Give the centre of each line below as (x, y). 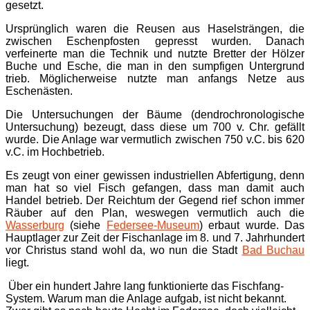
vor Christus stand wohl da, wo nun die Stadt (124, 250)
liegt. (17, 262)
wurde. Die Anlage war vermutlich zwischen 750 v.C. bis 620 (155, 139)
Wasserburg (35, 225)
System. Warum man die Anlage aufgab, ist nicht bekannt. (146, 298)
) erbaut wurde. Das (252, 225)
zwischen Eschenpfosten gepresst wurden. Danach (155, 41)
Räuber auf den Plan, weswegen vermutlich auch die (155, 212)
